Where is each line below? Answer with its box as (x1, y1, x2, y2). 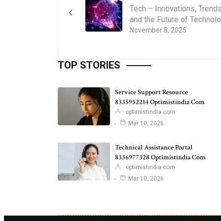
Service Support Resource (115, 87, 188, 97)
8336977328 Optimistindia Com (115, 152, 206, 162)
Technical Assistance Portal (115, 143, 192, 152)
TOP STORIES (58, 59, 120, 71)
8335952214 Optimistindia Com (115, 97, 205, 107)
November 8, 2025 (130, 26, 186, 34)
